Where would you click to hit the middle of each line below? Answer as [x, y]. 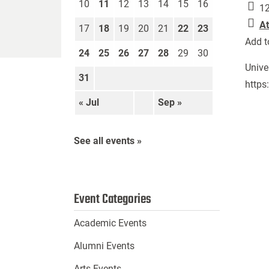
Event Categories [112, 200]
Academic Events [110, 223]
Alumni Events [104, 246]
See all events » [107, 141]
